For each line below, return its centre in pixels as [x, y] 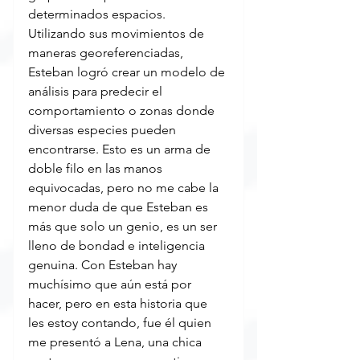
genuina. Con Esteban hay [104, 265]
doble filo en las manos [97, 169]
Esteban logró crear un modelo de [128, 72]
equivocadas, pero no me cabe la [125, 188]
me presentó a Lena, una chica [117, 342]
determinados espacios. [98, 14]
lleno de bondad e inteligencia [118, 246]
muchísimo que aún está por [111, 284]
